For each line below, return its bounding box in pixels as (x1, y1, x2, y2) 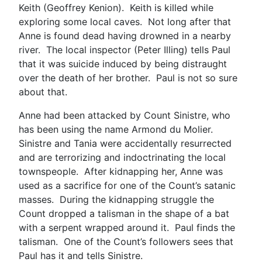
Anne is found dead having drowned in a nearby (19, 29, 231, 42)
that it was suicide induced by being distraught (19, 57, 227, 70)
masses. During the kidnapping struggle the (19, 193, 214, 205)
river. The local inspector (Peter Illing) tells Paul (19, 43, 230, 56)
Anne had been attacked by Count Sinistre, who (19, 109, 230, 121)
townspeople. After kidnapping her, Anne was (19, 165, 223, 177)
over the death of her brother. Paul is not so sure (19, 71, 237, 84)
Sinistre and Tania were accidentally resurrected (19, 137, 232, 149)
